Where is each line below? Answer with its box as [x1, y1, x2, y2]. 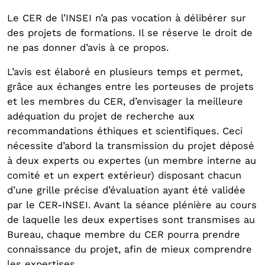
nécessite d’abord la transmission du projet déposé [7, 140, 254, 151]
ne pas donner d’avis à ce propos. [7, 42, 169, 53]
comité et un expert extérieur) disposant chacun [7, 170, 241, 181]
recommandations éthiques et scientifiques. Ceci [7, 125, 243, 137]
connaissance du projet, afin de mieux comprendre [7, 244, 252, 255]
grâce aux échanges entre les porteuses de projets [7, 81, 254, 92]
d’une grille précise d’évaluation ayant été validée [7, 185, 245, 196]
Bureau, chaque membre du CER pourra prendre [7, 229, 240, 240]
